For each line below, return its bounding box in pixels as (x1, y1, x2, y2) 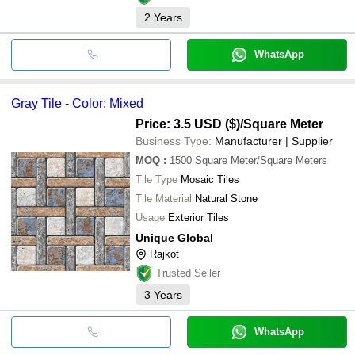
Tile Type (136, 173, 177, 185)
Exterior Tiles (168, 211, 229, 223)
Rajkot (150, 247, 179, 260)
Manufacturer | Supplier (215, 134, 333, 147)
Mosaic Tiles (181, 173, 239, 185)
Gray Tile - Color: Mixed (11, 96, 143, 110)
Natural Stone (195, 192, 258, 204)
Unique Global (136, 231, 213, 244)
